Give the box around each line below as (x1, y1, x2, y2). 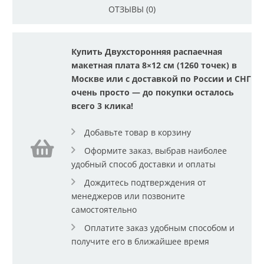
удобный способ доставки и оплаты (71, 158, 216, 170)
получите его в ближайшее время (71, 235, 209, 247)
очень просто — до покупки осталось (71, 86, 234, 98)
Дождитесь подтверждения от (84, 176, 206, 188)
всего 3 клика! (71, 100, 133, 111)
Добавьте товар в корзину (84, 126, 191, 138)
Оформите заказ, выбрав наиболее (84, 144, 227, 156)
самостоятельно (71, 203, 137, 215)
